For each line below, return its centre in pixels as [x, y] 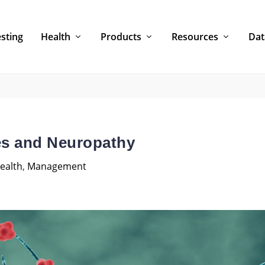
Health [55, 36]
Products [121, 36]
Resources [195, 36]
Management [56, 166]
